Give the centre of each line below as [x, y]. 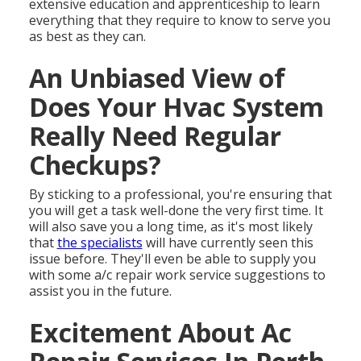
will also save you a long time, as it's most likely [170, 227]
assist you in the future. [100, 291]
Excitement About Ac [160, 333]
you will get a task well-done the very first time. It [176, 211]
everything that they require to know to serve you [179, 21]
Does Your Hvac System [176, 107]
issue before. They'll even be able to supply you [172, 259]
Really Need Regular [155, 136]
